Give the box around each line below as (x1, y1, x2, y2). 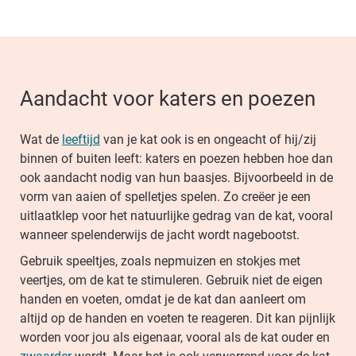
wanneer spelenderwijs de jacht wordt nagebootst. (20, 227, 300, 242)
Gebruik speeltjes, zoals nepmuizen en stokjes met (20, 253, 300, 269)
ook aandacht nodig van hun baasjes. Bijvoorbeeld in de (20, 170, 333, 185)
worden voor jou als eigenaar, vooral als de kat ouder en (20, 330, 330, 345)
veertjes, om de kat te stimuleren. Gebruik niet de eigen (20, 273, 323, 288)
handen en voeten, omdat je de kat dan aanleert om (20, 292, 306, 307)
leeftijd (62, 132, 100, 147)
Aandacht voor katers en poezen (20, 87, 315, 110)
